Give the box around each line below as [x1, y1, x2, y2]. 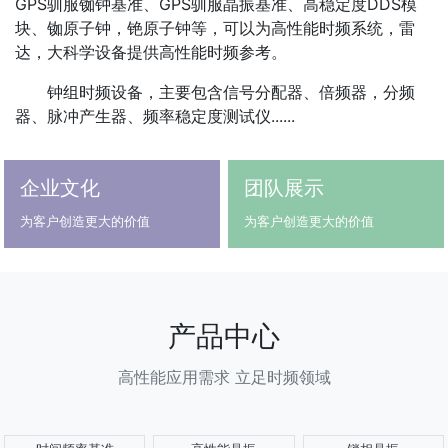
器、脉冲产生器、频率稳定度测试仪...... [15, 105, 295, 126]
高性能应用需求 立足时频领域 [117, 366, 331, 387]
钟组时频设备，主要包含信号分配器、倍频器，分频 [47, 81, 415, 102]
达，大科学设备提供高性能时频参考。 [15, 41, 287, 62]
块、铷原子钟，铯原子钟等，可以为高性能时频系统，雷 [15, 17, 415, 38]
